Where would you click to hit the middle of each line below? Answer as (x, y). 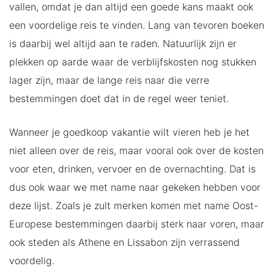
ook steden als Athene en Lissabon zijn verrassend (124, 242)
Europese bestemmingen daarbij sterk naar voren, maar (137, 224)
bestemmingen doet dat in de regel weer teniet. (119, 98)
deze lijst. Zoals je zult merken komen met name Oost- (134, 205)
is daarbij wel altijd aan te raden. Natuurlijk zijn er (123, 43)
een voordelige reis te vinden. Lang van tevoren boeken (137, 25)
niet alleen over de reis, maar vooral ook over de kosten (136, 150)
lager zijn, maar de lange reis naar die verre (109, 80)
